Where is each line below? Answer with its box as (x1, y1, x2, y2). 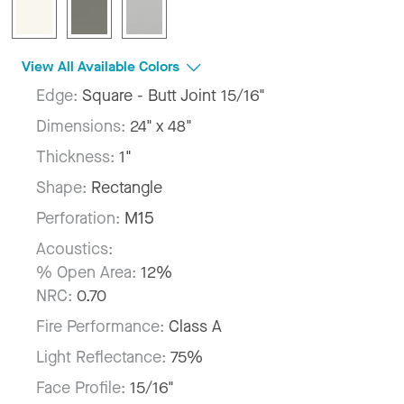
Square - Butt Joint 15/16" (82, 84, 265, 106)
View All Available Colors (22, 56, 183, 76)
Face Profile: (36, 376, 130, 399)
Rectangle (91, 176, 162, 198)
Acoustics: (36, 237, 113, 260)
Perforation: (36, 207, 124, 229)
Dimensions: (36, 115, 130, 137)
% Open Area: (36, 261, 136, 283)
